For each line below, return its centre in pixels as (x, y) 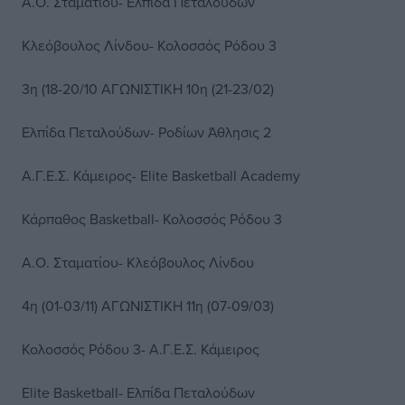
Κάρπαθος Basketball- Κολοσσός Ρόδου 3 (152, 219)
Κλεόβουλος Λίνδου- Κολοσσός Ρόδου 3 (149, 45)
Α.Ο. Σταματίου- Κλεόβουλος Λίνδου (138, 262)
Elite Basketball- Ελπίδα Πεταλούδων (138, 392)
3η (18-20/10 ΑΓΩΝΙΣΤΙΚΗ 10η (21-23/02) (148, 89)
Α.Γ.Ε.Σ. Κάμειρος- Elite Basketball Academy (161, 175)
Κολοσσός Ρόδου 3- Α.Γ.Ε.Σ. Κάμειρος (141, 349)
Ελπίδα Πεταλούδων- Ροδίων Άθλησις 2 (146, 132)
